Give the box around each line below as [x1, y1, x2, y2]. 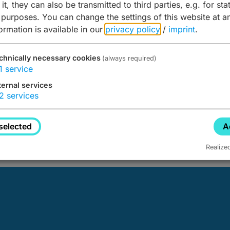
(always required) [102, 54, 157, 62]
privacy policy [105, 24, 160, 34]
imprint [168, 24, 195, 34]
